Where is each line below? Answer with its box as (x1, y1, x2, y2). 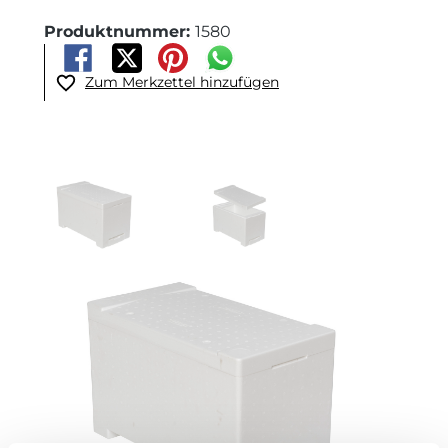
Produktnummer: (44, 22, 195, 41)
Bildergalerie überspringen (27, 166, 242, 185)
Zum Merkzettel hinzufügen (85, 73, 279, 91)
